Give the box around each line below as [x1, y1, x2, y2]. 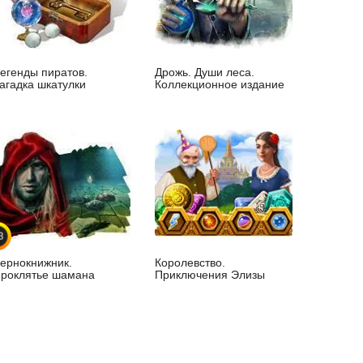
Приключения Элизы [155, 268, 265, 282]
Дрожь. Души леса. [155, 66, 254, 79]
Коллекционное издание [155, 78, 284, 92]
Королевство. [155, 256, 225, 270]
